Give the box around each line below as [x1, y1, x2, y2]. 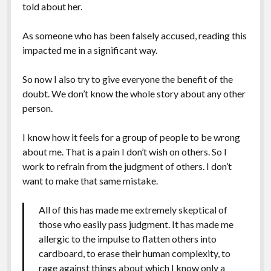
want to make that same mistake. [22, 174, 158, 186]
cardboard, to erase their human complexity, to [38, 247, 230, 259]
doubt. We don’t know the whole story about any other [22, 87, 246, 99]
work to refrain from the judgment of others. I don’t [22, 160, 232, 172]
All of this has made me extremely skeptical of [38, 203, 227, 215]
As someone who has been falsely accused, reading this [22, 29, 247, 41]
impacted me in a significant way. [22, 44, 157, 56]
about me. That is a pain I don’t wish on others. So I [22, 145, 227, 157]
